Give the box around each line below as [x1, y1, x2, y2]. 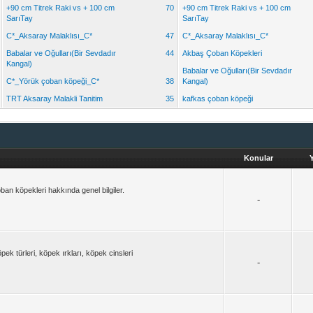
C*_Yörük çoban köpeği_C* [6, 77, 100, 85]
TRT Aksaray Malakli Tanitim [6, 94, 103, 103]
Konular [243, 154, 273, 162]
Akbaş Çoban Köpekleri [182, 49, 263, 57]
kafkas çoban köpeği [182, 94, 254, 103]
